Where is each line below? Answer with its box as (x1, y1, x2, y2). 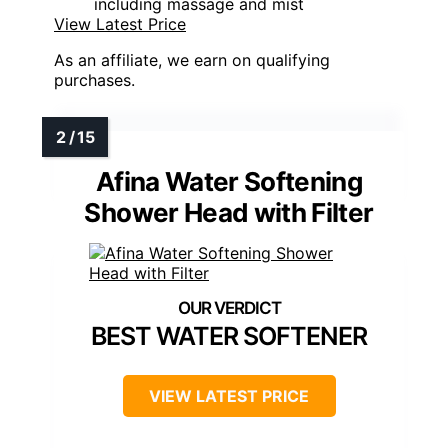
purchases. (54, 70, 135, 91)
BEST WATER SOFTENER (91, 321, 367, 352)
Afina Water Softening (95, 166, 363, 198)
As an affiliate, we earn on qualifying (54, 50, 330, 71)
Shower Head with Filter (84, 197, 374, 229)
